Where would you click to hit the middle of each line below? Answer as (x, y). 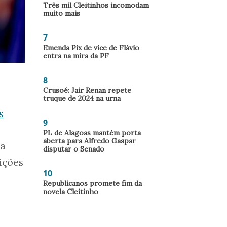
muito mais (62, 13)
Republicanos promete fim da (92, 183)
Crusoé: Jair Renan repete (87, 90)
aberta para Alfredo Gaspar (89, 141)
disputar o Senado (74, 149)
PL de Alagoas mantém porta (92, 133)
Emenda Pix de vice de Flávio (91, 48)
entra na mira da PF (76, 56)
